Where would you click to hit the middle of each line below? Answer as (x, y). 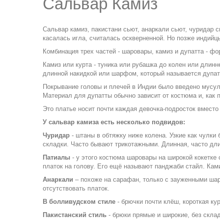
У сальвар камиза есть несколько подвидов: (114, 122)
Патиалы (56, 157)
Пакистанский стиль (75, 215)
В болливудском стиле (79, 202)
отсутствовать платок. (76, 188)
